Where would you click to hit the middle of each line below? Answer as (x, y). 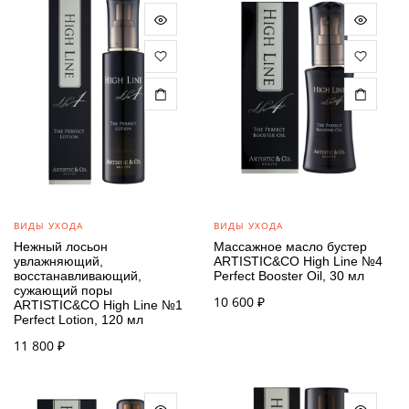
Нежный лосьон (61, 247)
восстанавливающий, (78, 276)
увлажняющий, (58, 262)
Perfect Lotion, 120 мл (79, 320)
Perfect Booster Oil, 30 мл (289, 276)
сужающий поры (63, 291)
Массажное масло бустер (290, 247)
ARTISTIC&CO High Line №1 (98, 305)
